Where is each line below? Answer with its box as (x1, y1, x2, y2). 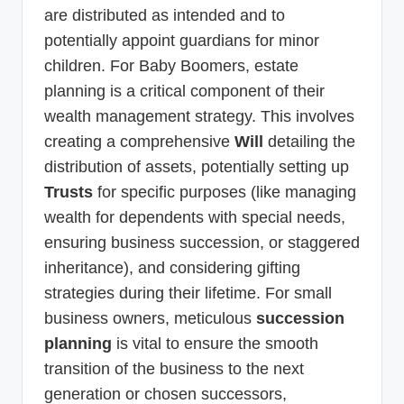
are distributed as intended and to (44, 6, 285, 25)
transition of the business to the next (44, 360, 304, 379)
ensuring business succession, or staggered (44, 234, 360, 252)
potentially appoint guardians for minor (44, 32, 319, 50)
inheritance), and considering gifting (44, 259, 300, 278)
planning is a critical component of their (44, 82, 325, 101)
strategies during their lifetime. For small (44, 284, 332, 303)
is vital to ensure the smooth (112, 335, 318, 353)
